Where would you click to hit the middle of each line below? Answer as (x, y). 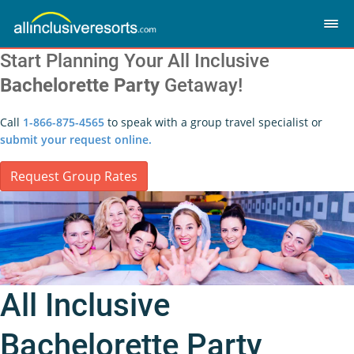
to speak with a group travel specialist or (213, 122)
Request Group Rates (74, 176)
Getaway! (201, 85)
